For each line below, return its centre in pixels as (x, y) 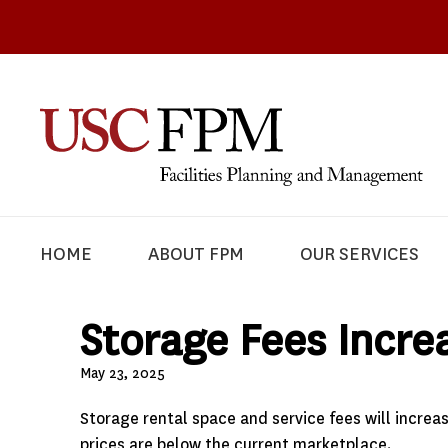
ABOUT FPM (195, 254)
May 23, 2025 (122, 372)
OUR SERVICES (360, 254)
